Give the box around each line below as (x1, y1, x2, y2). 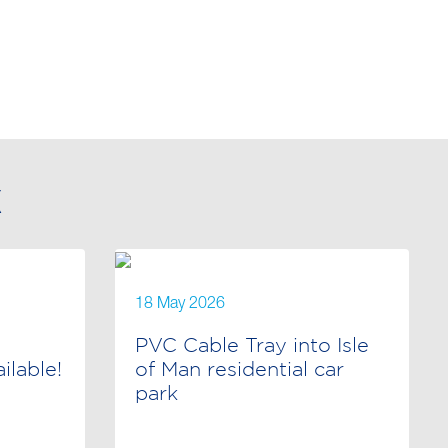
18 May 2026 (135, 296, 225, 313)
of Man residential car (135, 357, 344, 380)
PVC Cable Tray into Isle (135, 333, 369, 356)
